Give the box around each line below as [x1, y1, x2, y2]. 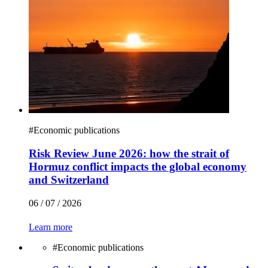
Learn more [29, 221, 72, 232]
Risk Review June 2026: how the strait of [29, 147, 229, 160]
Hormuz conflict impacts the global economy [29, 160, 246, 173]
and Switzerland [29, 173, 109, 186]
